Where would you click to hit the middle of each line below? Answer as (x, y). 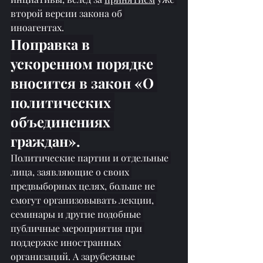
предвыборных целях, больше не (84, 186)
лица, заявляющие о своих (71, 172)
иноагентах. (37, 28)
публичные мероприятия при (77, 228)
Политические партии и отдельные (91, 158)
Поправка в (52, 44)
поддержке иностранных (67, 242)
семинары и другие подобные (77, 214)
